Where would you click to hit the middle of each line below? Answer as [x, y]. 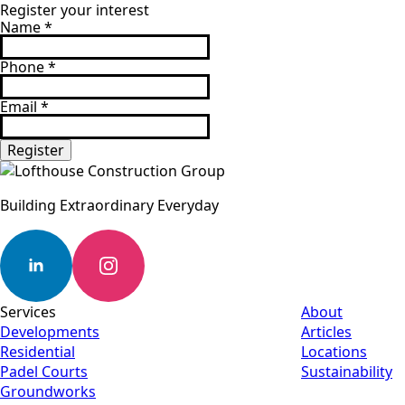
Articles [326, 332]
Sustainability [347, 372]
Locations [334, 352]
